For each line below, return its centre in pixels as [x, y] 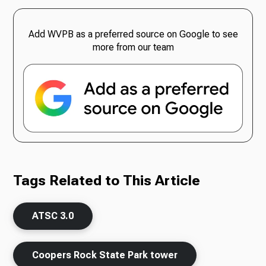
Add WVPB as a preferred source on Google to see [133, 34]
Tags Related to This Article [107, 181]
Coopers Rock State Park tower [105, 255]
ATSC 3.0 [53, 216]
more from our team [133, 47]
